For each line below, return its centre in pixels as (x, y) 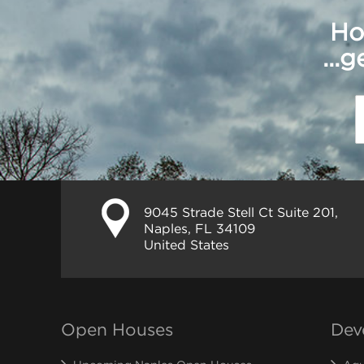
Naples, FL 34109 (199, 228)
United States (186, 245)
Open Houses (117, 329)
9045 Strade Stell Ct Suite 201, (241, 212)
